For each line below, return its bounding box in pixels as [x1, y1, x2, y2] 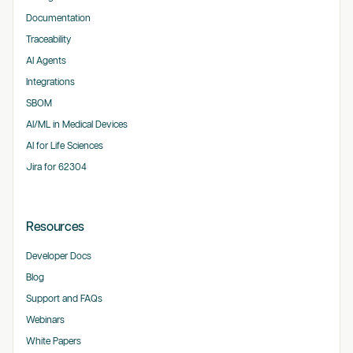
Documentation [25, 13, 91, 24]
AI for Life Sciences [25, 141, 103, 152]
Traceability [25, 35, 71, 46]
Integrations [25, 77, 75, 88]
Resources [25, 221, 85, 235]
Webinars [25, 315, 65, 326]
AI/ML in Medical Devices [25, 120, 128, 131]
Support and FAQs [25, 294, 102, 305]
